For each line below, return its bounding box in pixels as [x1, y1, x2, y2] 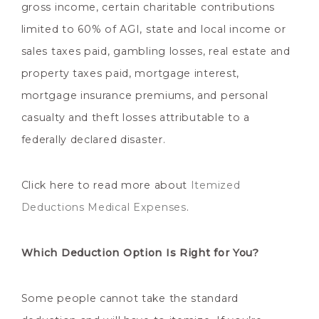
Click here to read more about [21, 178, 191, 192]
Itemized [190, 178, 241, 192]
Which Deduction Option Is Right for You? [21, 246, 259, 259]
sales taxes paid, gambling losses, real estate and [21, 45, 291, 58]
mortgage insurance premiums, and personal [21, 89, 268, 103]
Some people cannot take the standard [21, 291, 239, 305]
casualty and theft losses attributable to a [21, 111, 250, 125]
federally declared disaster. [21, 133, 166, 147]
